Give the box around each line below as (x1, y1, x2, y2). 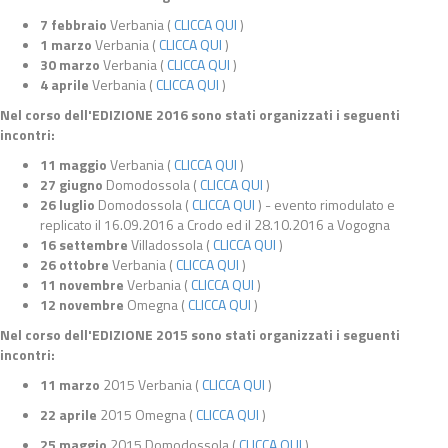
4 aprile (40, 74, 89, 95)
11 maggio (40, 154, 107, 175)
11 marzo (40, 374, 100, 395)
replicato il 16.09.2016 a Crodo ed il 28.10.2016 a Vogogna (40, 214, 390, 235)
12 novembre (40, 294, 124, 315)
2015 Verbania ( (100, 374, 202, 395)
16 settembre (40, 234, 128, 255)
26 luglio (40, 194, 95, 215)
